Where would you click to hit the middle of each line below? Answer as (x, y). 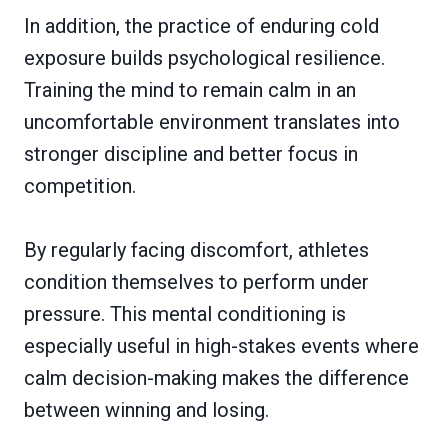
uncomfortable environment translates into (212, 122)
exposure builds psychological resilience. (204, 58)
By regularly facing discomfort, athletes (196, 250)
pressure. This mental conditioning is (185, 314)
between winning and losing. (146, 410)
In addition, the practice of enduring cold (201, 26)
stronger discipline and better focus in (191, 154)
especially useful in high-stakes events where (221, 346)
